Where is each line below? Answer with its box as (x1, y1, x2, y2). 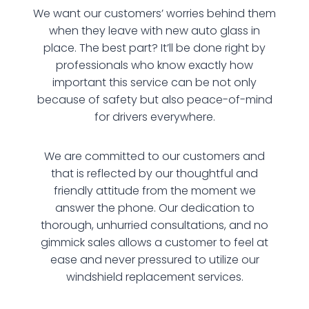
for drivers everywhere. (94, 109, 215, 125)
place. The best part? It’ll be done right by (43, 40, 266, 56)
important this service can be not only (52, 74, 257, 90)
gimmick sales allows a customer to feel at (41, 235, 268, 250)
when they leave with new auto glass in (49, 23, 260, 39)
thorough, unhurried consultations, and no (41, 217, 268, 233)
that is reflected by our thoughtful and (51, 166, 258, 181)
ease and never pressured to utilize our (50, 252, 259, 268)
